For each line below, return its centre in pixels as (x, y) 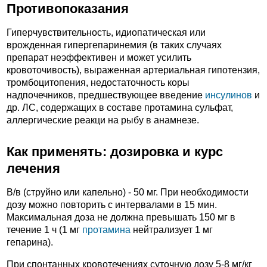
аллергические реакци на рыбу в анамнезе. (103, 120)
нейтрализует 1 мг (172, 230)
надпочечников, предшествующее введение (106, 95)
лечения (33, 168)
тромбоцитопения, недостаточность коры (98, 83)
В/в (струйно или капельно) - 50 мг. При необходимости (128, 193)
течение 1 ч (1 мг (44, 230)
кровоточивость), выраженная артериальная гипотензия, (133, 70)
